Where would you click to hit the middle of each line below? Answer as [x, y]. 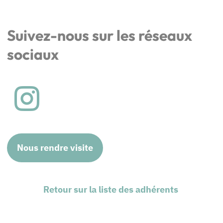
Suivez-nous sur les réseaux [100, 35]
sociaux [33, 54]
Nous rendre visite [55, 147]
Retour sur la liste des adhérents [111, 189]
